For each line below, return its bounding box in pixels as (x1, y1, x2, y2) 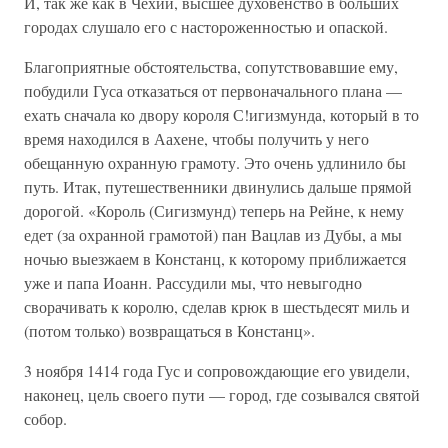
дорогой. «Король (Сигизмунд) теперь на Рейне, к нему (24, 200, 404, 221)
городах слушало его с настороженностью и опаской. (24, 16, 388, 37)
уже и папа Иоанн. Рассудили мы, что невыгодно (24, 272, 362, 293)
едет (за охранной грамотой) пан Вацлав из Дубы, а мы (24, 224, 402, 245)
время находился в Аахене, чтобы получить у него (24, 128, 369, 149)
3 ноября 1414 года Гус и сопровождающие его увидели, (24, 360, 410, 381)
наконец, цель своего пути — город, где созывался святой (24, 384, 420, 405)
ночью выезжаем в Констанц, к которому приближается (24, 248, 406, 269)
